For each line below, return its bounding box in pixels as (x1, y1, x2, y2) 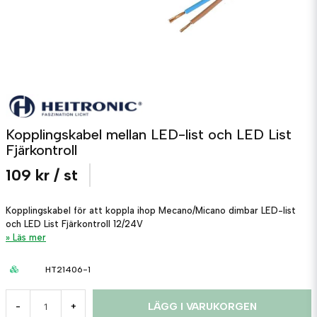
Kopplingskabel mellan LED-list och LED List (6, 126, 292, 143)
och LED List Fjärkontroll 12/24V (6, 219, 143, 229)
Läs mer (13, 232, 46, 243)
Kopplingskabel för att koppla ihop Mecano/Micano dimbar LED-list (6, 205, 296, 216)
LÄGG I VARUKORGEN (147, 299, 257, 313)
